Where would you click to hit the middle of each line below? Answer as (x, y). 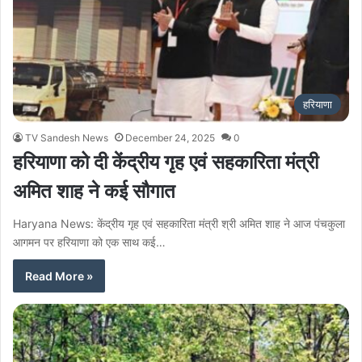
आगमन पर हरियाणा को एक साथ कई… (89, 242)
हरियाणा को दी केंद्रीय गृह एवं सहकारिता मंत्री (166, 162)
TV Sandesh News (67, 137)
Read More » (59, 276)
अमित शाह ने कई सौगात (94, 191)
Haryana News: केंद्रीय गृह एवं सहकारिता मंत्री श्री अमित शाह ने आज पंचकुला (179, 223)
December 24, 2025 (170, 137)
